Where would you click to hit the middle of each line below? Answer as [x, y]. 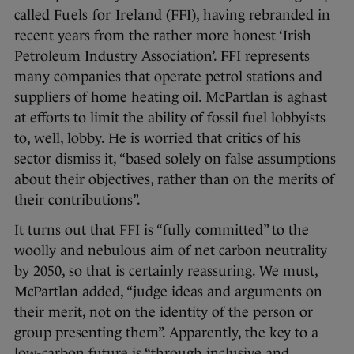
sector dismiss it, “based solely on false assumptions [175, 159]
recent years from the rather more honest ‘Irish [163, 36]
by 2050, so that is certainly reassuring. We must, [166, 271]
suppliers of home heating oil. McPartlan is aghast [171, 98]
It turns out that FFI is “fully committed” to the [162, 230]
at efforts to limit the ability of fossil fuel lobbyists [170, 118]
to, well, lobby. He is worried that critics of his [158, 139]
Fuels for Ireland [108, 15]
